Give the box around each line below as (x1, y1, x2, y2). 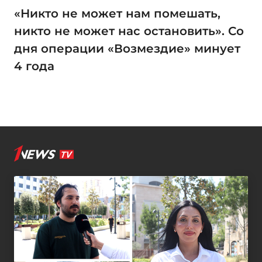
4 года (14, 59, 54, 74)
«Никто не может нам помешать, (14, 6, 220, 21)
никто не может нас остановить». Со (14, 24, 244, 39)
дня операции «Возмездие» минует (14, 42, 240, 56)
